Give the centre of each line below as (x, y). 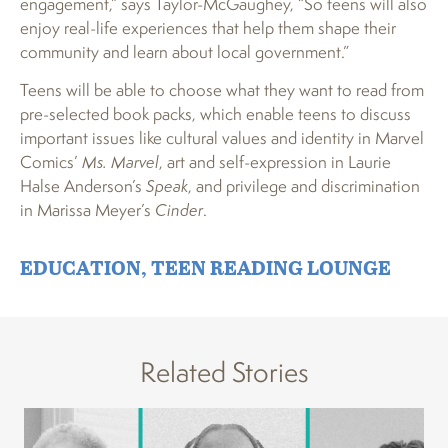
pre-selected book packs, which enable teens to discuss (215, 114)
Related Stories (224, 371)
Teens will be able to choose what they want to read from (222, 90)
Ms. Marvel (120, 162)
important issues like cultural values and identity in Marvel (222, 138)
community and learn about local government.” (184, 51)
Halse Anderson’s (81, 186)
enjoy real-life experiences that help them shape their (208, 27)
